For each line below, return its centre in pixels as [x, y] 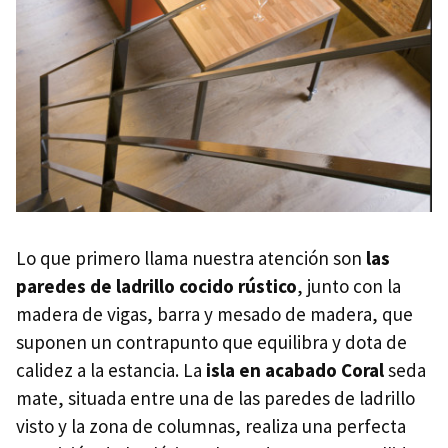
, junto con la [349, 285]
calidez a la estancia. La [111, 369]
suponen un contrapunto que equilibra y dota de [211, 341]
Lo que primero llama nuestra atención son [191, 257]
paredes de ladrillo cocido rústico [156, 285]
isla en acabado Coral [295, 369]
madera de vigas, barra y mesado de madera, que [214, 313]
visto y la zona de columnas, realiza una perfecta [211, 425]
